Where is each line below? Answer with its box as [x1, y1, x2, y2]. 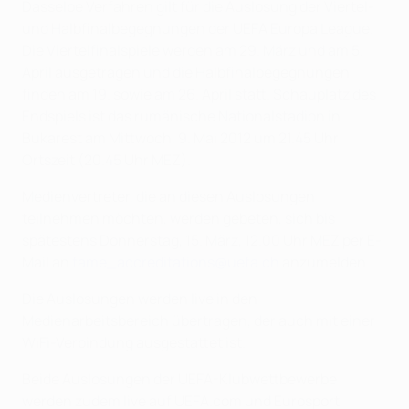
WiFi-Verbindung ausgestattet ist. [22, 332, 246, 353]
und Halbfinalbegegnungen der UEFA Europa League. [22, 18, 373, 39]
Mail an [22, 252, 72, 273]
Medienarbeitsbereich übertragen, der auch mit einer [22, 310, 375, 331]
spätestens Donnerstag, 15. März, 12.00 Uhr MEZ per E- [22, 230, 382, 251]
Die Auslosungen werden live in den [22, 288, 257, 309]
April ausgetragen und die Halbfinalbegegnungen [22, 62, 350, 83]
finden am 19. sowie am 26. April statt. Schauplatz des [22, 84, 376, 105]
